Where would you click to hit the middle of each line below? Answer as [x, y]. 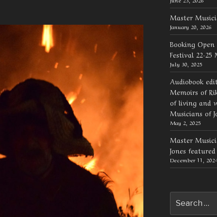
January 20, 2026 [191, 26]
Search [181, 197]
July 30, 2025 [186, 64]
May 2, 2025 [185, 122]
